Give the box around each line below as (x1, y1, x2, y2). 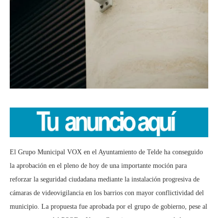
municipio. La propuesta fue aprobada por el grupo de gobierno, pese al (10, 203, 207, 211)
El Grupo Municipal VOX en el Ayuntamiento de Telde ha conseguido (10, 148, 203, 156)
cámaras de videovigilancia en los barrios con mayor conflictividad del (10, 189, 204, 197)
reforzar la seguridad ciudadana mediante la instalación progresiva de (10, 176, 200, 183)
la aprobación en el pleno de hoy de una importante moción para (10, 162, 187, 170)
